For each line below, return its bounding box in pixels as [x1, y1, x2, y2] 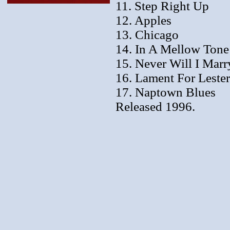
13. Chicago [116, 27, 179, 42]
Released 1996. [116, 99, 195, 113]
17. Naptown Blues [116, 85, 216, 99]
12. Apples [116, 13, 171, 27]
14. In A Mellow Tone [116, 42, 229, 56]
